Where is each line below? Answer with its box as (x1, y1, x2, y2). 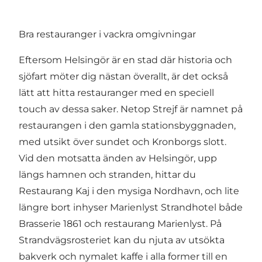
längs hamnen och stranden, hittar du (19, 169, 196, 181)
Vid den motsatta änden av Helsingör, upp (19, 153, 217, 164)
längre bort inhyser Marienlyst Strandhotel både (19, 202, 243, 213)
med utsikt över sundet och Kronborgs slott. (19, 136, 226, 148)
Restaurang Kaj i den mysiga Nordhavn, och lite (19, 185, 239, 197)
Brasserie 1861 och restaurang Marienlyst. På (19, 218, 222, 230)
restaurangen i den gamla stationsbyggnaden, (19, 120, 236, 132)
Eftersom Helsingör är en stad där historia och (19, 54, 232, 66)
